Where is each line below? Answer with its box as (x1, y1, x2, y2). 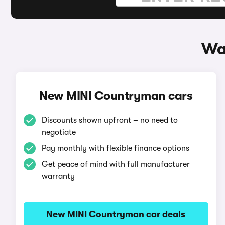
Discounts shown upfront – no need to (41, 116, 178, 125)
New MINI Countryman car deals (46, 209, 186, 219)
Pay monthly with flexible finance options (41, 144, 189, 153)
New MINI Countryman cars (39, 89, 193, 103)
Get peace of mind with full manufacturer (41, 160, 190, 169)
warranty (41, 172, 75, 181)
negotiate (41, 128, 76, 137)
